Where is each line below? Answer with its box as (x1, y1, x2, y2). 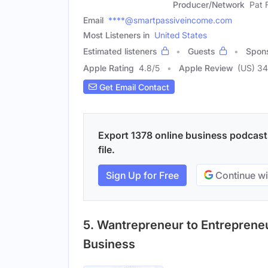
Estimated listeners (83, 46, 157, 57)
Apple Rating (83, 63, 134, 74)
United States (154, 30, 207, 41)
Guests (188, 46, 215, 57)
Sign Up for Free (106, 169, 179, 181)
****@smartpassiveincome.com (108, 15, 232, 26)
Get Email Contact (97, 81, 169, 92)
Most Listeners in (83, 30, 150, 41)
